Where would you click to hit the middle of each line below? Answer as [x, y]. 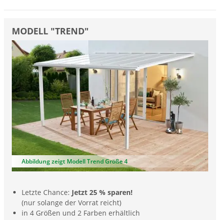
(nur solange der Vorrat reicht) [71, 203]
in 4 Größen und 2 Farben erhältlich [81, 213]
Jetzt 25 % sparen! [102, 192]
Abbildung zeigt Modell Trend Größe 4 [75, 162]
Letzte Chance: [47, 192]
